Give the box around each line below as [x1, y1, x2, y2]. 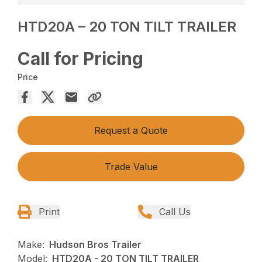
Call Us [159, 206, 191, 218]
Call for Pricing [18, 48, 144, 70]
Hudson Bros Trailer [49, 239, 142, 251]
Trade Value [104, 161, 158, 173]
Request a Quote [94, 125, 168, 137]
